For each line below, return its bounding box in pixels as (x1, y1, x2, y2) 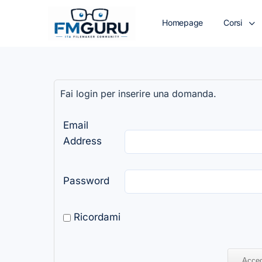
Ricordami (71, 211, 120, 223)
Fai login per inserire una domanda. (60, 88, 216, 99)
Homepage (162, 18, 204, 27)
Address (63, 135, 102, 147)
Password (63, 175, 109, 187)
